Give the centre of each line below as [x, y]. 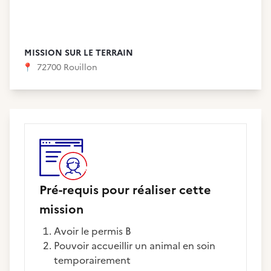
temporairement [92, 260]
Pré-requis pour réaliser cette [125, 190]
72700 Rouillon [66, 67]
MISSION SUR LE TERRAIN [79, 53]
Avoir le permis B [96, 231]
